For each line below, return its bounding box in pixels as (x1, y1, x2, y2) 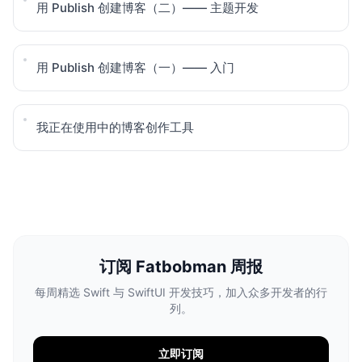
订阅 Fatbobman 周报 (99, 257, 263, 276)
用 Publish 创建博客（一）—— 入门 (36, 60, 234, 75)
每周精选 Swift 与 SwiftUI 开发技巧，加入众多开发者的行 (35, 285, 327, 299)
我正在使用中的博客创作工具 (36, 120, 194, 135)
